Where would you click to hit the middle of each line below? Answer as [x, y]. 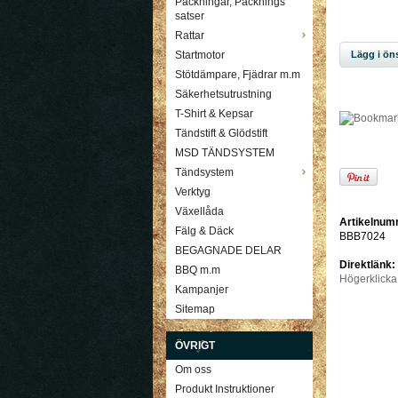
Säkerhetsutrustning [223, 95]
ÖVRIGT [195, 346]
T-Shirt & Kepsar [214, 114]
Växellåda [199, 212]
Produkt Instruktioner [225, 390]
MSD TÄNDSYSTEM [225, 153]
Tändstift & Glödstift [221, 134]
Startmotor [200, 56]
